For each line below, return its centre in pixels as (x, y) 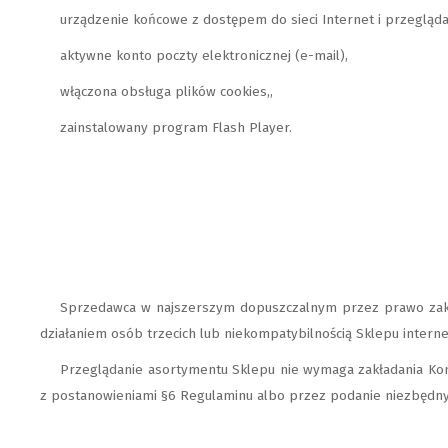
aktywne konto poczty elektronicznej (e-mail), (204, 56)
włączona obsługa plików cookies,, (167, 92)
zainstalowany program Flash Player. (176, 128)
